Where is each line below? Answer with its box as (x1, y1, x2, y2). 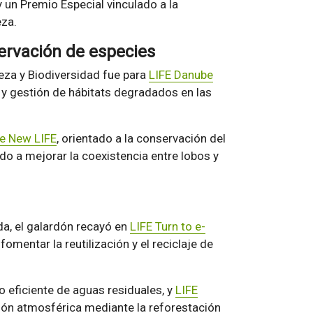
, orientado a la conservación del (56, 131, 226, 146)
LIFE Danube (148, 68, 213, 82)
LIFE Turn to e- (129, 219, 205, 234)
